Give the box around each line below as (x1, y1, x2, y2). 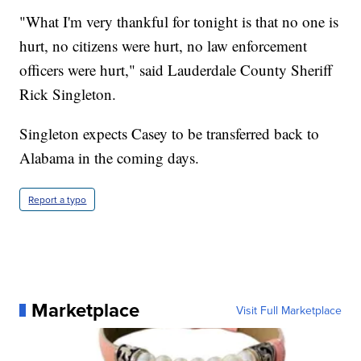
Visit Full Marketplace (235, 302, 342, 319)
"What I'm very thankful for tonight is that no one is (19, 11, 339, 32)
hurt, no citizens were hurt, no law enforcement (19, 35, 308, 56)
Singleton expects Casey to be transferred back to (19, 123, 320, 144)
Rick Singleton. (19, 84, 117, 105)
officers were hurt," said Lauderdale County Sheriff (19, 60, 333, 81)
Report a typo (28, 193, 87, 207)
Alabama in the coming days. (19, 147, 200, 168)
